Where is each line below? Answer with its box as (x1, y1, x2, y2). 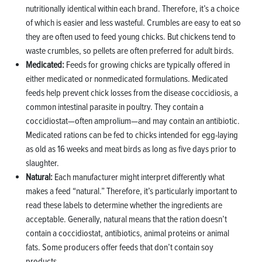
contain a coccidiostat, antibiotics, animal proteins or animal (26, 227, 229, 240)
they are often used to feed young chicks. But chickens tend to (26, 31, 236, 43)
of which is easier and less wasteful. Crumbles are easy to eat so (26, 17, 241, 29)
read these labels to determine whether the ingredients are (26, 199, 222, 212)
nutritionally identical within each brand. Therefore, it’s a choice (26, 3, 239, 15)
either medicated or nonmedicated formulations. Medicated (26, 73, 228, 85)
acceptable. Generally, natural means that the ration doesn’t (26, 213, 227, 226)
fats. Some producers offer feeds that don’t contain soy (26, 242, 213, 254)
